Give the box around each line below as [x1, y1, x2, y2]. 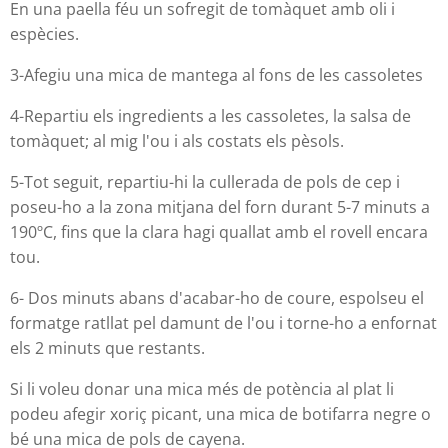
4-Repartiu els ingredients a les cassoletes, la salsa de [10, 104, 411, 127]
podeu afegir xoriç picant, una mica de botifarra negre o [10, 402, 431, 425]
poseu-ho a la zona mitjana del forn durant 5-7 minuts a [10, 195, 430, 218]
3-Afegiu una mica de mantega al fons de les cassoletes [10, 63, 423, 86]
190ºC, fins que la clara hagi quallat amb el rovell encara [10, 220, 428, 243]
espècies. [10, 22, 79, 45]
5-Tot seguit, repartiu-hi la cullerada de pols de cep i [10, 170, 400, 193]
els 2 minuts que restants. [10, 336, 205, 359]
